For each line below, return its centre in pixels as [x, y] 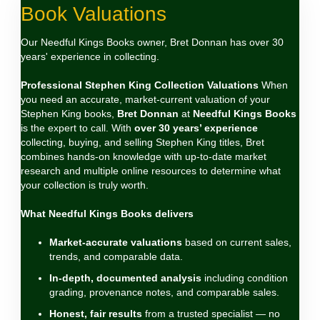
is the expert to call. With [77, 128]
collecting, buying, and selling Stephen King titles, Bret [142, 142]
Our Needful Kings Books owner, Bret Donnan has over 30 [152, 42]
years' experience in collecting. [90, 56]
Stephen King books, [69, 114]
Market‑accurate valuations [116, 242]
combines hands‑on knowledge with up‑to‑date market [144, 156]
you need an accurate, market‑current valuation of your [145, 99]
